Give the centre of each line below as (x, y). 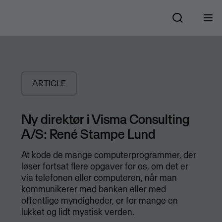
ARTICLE (49, 83)
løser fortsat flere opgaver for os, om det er (105, 166)
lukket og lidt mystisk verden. (78, 212)
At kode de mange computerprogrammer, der (109, 155)
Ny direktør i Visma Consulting (105, 119)
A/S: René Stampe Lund (88, 134)
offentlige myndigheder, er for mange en (99, 201)
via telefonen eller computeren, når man (99, 178)
